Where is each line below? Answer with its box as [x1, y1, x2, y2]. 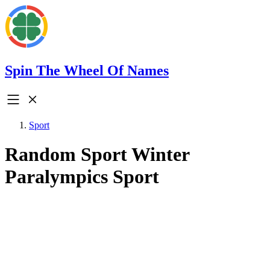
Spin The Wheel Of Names [5, 62, 169, 78]
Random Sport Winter [5, 143, 189, 166]
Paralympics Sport [5, 166, 159, 188]
